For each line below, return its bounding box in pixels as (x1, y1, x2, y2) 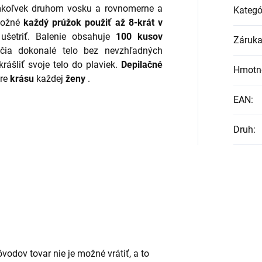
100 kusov (115, 31, 163, 43)
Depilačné (120, 59, 163, 71)
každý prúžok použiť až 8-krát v (23, 17, 163, 29)
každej (34, 73, 65, 85)
